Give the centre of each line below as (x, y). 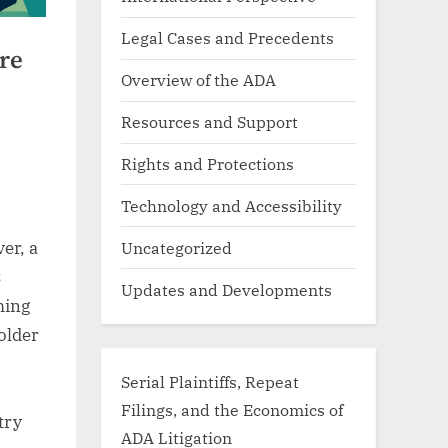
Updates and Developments (226, 289)
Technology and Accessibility (231, 205)
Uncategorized (176, 247)
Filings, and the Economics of (232, 409)
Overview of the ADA (198, 80)
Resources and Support (209, 122)
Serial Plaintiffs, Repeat (210, 381)
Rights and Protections (207, 163)
